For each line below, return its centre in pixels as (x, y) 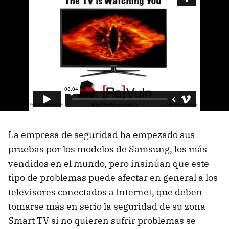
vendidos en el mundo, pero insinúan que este (109, 163)
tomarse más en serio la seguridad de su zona (107, 206)
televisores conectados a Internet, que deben (105, 192)
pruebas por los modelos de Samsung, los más (108, 149)
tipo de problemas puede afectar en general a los (113, 177)
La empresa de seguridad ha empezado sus (101, 134)
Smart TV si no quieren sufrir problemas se (102, 220)
